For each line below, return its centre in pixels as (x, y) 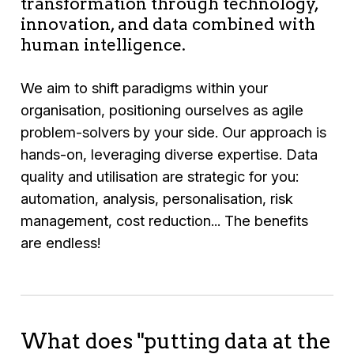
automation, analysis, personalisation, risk (157, 198)
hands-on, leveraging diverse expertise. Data (169, 154)
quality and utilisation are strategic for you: (160, 176)
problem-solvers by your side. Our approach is (174, 132)
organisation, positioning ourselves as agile (162, 109)
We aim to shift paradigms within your (145, 87)
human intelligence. (105, 45)
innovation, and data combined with (168, 24)
